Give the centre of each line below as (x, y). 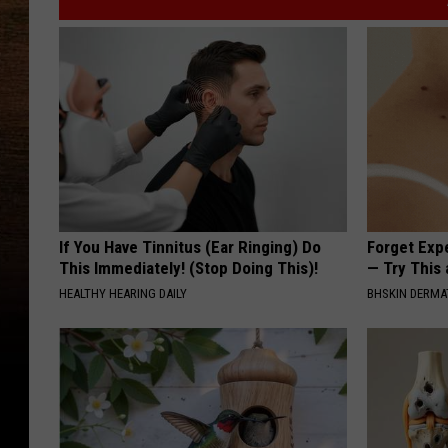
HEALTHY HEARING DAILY (123, 294)
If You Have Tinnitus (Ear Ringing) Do (190, 247)
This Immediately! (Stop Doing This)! (188, 268)
